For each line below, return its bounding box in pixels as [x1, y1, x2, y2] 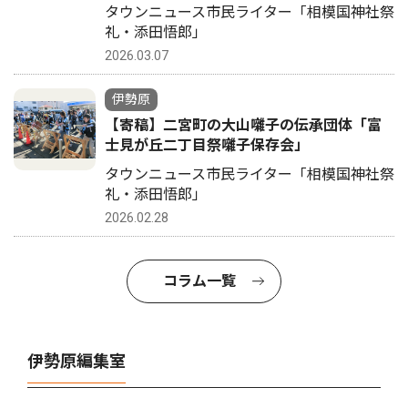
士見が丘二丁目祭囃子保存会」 [105, 137, 309, 155]
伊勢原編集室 [27, 352, 126, 372]
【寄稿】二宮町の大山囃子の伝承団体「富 [105, 117, 382, 135]
